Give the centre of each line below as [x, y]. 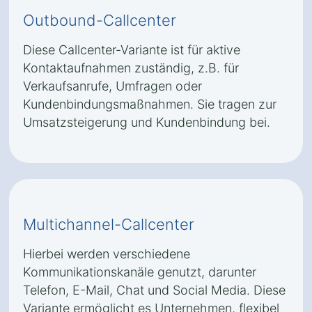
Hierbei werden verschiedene [107, 254]
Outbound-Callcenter [100, 20]
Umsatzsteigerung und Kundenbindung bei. [147, 122]
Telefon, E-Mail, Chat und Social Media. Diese [154, 290]
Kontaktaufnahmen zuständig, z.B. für [131, 68]
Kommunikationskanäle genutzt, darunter [140, 272]
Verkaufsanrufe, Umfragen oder [112, 86]
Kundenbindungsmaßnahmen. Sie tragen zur [150, 104]
